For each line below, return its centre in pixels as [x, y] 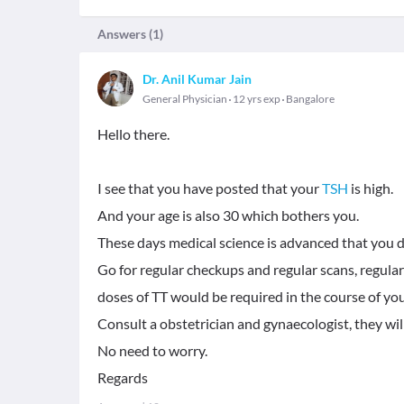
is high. [371, 188]
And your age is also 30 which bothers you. [228, 215]
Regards [123, 377]
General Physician [185, 99]
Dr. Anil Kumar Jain [197, 79]
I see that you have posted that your [210, 188]
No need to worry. [152, 350]
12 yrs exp [257, 99]
